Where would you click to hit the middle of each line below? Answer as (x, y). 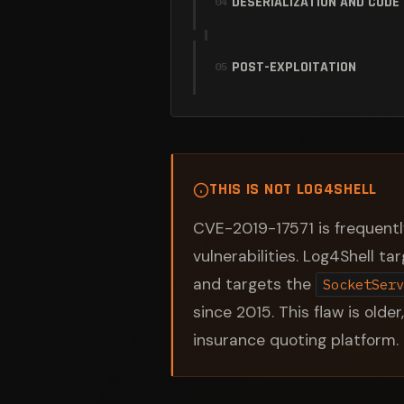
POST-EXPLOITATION (294, 68)
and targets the (255, 285)
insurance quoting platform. (296, 340)
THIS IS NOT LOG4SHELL (293, 190)
